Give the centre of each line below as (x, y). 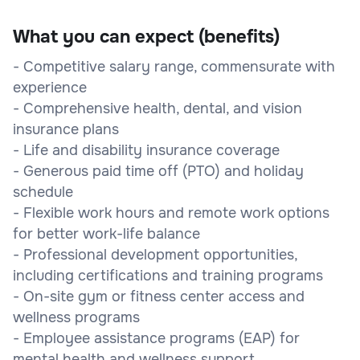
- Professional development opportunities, (155, 254)
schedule (43, 192)
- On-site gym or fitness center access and (159, 296)
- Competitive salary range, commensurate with (174, 66)
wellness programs (76, 317)
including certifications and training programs (168, 275)
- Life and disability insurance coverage (146, 150)
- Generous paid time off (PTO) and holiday (158, 171)
